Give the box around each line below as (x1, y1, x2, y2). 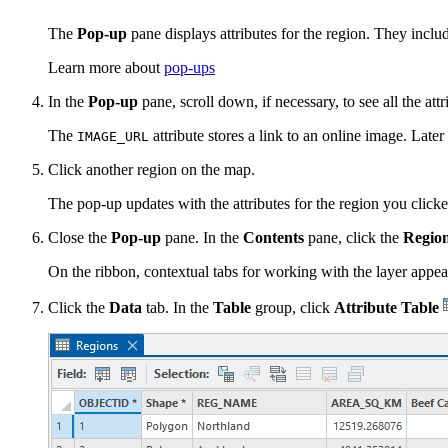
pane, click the (304, 228, 403, 246)
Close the (48, 228, 111, 246)
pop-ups (164, 58, 215, 76)
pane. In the (161, 228, 243, 246)
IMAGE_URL (77, 128, 149, 144)
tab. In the (142, 298, 213, 316)
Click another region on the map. (48, 160, 255, 178)
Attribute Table (334, 298, 439, 316)
